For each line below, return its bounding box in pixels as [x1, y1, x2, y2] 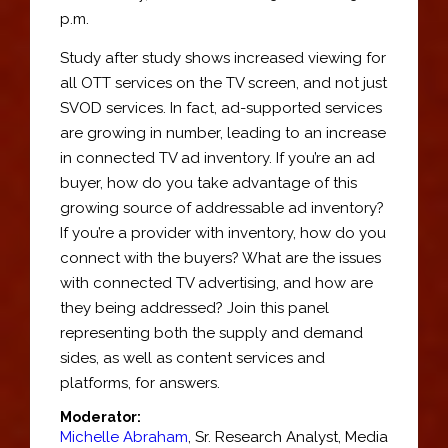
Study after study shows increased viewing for [60, 48, 386, 67]
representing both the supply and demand [60, 323, 363, 342]
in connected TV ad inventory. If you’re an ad [60, 148, 375, 167]
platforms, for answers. [60, 373, 220, 392]
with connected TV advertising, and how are [60, 273, 373, 292]
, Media [338, 428, 388, 446]
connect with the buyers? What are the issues [60, 248, 381, 267]
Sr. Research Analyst [195, 428, 338, 446]
